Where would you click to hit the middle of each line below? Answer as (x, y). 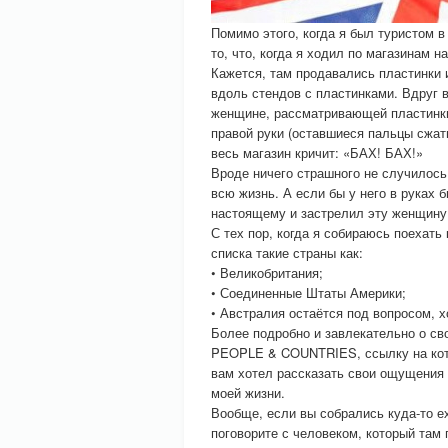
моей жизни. (248, 392)
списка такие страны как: (287, 252)
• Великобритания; (267, 272)
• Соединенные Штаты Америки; (308, 292)
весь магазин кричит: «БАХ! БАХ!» (317, 152)
